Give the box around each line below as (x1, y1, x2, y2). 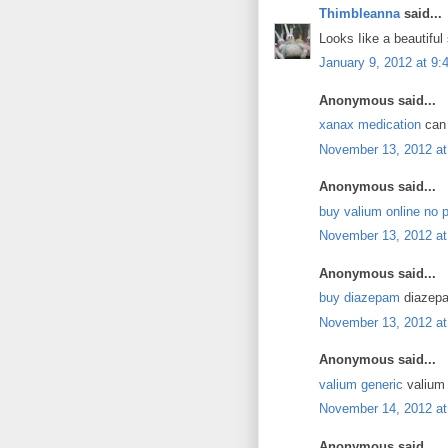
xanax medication (319, 117, 421, 132)
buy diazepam (319, 290, 400, 305)
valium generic (319, 376, 403, 392)
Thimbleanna (319, 6, 400, 21)
